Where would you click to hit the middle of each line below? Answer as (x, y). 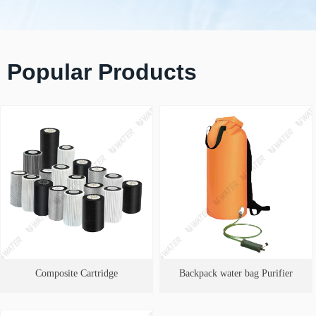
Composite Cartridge (77, 273)
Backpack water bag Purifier (236, 273)
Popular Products (102, 72)
